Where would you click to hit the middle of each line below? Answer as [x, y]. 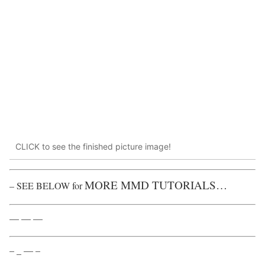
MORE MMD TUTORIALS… [156, 185]
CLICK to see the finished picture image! [93, 147]
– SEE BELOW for [47, 185]
